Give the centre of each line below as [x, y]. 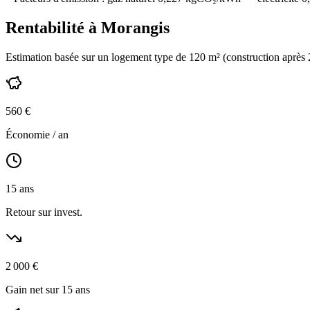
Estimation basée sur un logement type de [97, 57]
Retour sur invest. [44, 212]
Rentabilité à [53, 28]
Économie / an [37, 135]
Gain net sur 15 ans [48, 290]
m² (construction [244, 57]
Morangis [135, 28]
